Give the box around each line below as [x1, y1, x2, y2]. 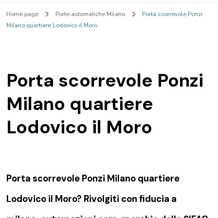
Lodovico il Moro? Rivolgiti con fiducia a [6, 193, 177, 205]
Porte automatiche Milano [55, 10, 127, 18]
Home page [6, 10, 39, 18]
